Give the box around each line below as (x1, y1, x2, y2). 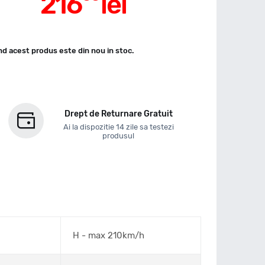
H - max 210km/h (73, 230, 144, 241)
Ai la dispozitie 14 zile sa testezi (63, 122, 174, 131)
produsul (102, 131, 135, 140)
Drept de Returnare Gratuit (64, 109, 173, 119)
